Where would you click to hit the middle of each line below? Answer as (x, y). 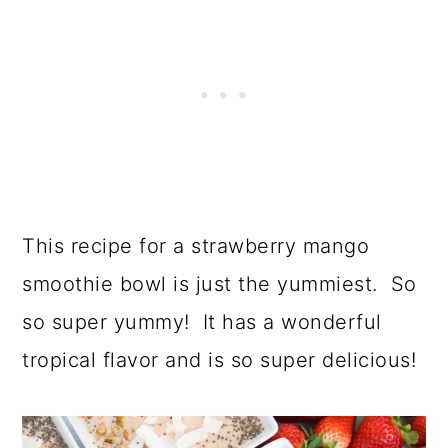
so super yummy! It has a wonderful (202, 322)
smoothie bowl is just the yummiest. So (219, 284)
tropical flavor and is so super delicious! (219, 360)
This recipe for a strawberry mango (196, 246)
